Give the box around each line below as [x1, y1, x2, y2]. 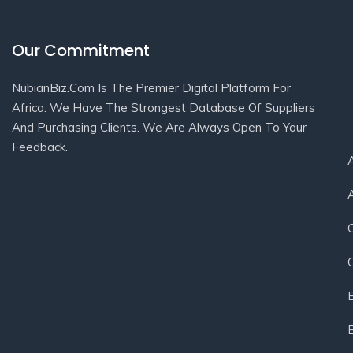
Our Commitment [12, 39, 150, 61]
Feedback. [12, 139, 71, 154]
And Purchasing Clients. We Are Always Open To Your [12, 120, 307, 135]
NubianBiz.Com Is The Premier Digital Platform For [12, 80, 291, 95]
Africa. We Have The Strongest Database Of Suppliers [12, 100, 315, 115]
